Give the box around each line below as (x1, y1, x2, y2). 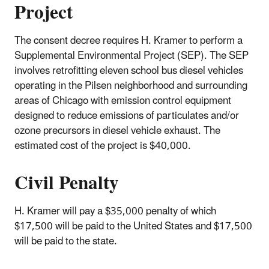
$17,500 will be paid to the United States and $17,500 (14, 216, 252, 238)
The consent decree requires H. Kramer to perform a (14, 29, 243, 52)
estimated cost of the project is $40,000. (14, 134, 191, 157)
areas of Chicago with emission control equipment (14, 89, 231, 112)
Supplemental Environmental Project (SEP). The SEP (14, 44, 249, 67)
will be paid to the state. (14, 231, 117, 253)
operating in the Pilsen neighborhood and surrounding (14, 74, 247, 97)
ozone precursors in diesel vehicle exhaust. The (14, 119, 220, 142)
